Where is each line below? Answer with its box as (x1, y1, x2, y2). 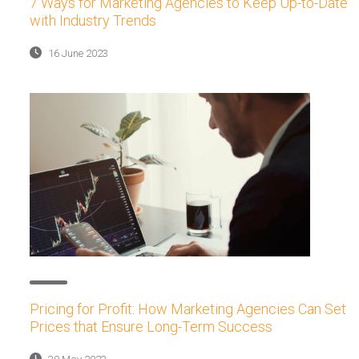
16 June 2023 (46, 46, 108, 59)
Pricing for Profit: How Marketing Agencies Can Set (30, 301, 346, 317)
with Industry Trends (30, 12, 156, 29)
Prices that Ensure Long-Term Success (30, 318, 272, 335)
